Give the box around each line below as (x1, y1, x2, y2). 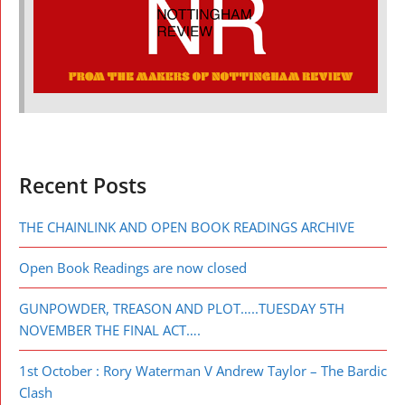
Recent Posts (19, 171, 146, 200)
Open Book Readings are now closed (19, 258, 247, 277)
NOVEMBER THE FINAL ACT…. (19, 320, 201, 339)
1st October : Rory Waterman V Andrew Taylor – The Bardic (19, 361, 387, 380)
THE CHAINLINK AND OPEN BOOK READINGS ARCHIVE (19, 217, 354, 236)
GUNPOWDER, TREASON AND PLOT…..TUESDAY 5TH (19, 298, 344, 317)
